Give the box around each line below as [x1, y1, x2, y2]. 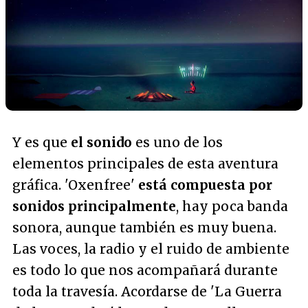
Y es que [12, 134, 71, 151]
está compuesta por [138, 177, 272, 193]
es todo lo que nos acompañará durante [12, 262, 278, 278]
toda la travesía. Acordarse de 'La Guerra [12, 283, 282, 300]
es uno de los [132, 134, 223, 151]
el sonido [71, 134, 132, 151]
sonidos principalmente [12, 198, 176, 214]
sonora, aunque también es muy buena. [12, 219, 276, 236]
